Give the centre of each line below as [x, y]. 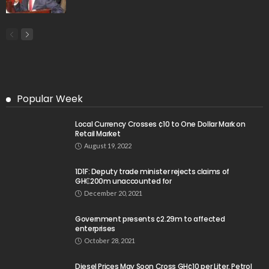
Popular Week [50, 98]
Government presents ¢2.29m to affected [150, 219]
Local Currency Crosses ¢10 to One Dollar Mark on [160, 124]
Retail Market [98, 133]
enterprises [95, 228]
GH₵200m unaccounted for [123, 181]
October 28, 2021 [110, 240]
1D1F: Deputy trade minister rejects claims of [152, 171]
